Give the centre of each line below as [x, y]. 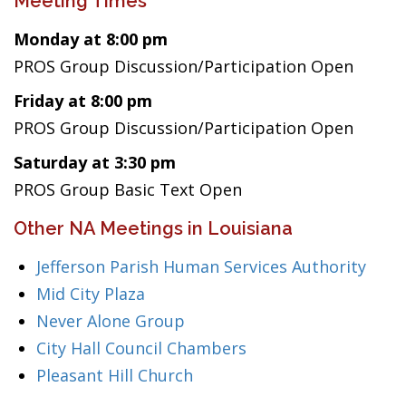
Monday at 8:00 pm [91, 39]
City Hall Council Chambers [141, 348]
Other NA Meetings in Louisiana [153, 228]
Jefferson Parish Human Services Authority [201, 266]
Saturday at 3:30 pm [95, 162]
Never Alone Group [111, 321]
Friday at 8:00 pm [83, 101]
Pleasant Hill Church [115, 375]
